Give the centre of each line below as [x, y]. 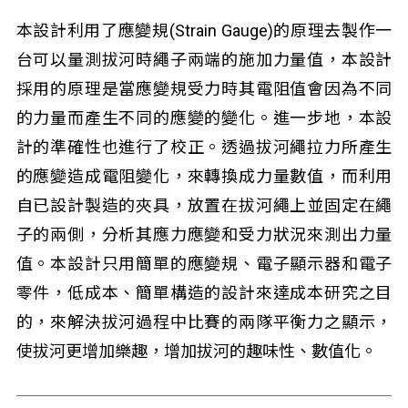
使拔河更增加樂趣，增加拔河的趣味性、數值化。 [196, 351]
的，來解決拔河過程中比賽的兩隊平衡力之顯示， [204, 322]
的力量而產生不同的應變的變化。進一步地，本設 [204, 118]
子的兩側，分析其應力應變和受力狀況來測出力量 [204, 235]
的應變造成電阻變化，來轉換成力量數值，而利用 [204, 176]
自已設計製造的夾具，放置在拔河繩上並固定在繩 [204, 205]
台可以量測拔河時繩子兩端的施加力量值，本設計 [204, 60]
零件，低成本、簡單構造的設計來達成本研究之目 [204, 293]
